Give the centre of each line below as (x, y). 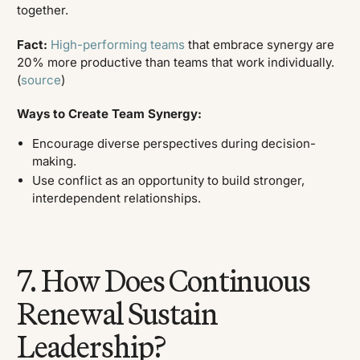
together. (43, 10)
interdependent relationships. (116, 198)
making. (54, 161)
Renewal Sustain (117, 314)
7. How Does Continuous (164, 281)
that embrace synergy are (260, 44)
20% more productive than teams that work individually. (176, 62)
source (41, 80)
